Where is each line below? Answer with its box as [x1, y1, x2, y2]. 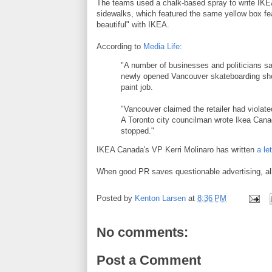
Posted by [97, 194, 135, 203]
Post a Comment [97, 252, 201, 268]
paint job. [121, 83, 153, 92]
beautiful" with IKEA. [97, 20, 169, 29]
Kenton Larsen [135, 194, 186, 203]
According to [97, 42, 143, 51]
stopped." [121, 126, 154, 135]
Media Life [143, 42, 180, 51]
